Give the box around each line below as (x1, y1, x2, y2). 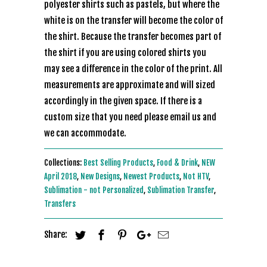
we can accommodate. (44, 128, 157, 139)
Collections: (44, 158, 82, 167)
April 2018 (44, 172, 77, 181)
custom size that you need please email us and (44, 111, 216, 123)
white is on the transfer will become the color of (44, 15, 223, 26)
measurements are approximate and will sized (44, 79, 215, 91)
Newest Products (123, 172, 179, 181)
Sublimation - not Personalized (44, 185, 144, 195)
